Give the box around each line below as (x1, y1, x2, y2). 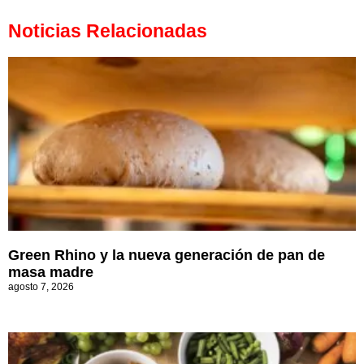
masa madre (8, 264, 93, 281)
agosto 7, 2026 (8, 281, 74, 293)
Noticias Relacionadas (8, 20, 207, 42)
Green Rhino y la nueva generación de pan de (8, 247, 325, 264)
